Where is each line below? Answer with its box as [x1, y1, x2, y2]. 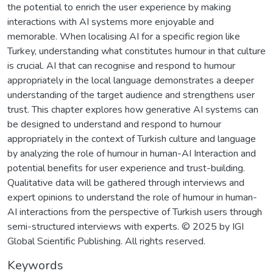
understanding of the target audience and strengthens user [7, 88, 255, 102]
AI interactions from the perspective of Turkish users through [7, 205, 262, 219]
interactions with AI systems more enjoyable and [7, 15, 214, 29]
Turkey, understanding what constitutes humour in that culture [7, 44, 266, 58]
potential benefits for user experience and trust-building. [7, 161, 245, 175]
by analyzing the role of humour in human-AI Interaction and [7, 146, 256, 160]
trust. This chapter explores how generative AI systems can [7, 102, 258, 116]
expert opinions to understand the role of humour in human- [7, 190, 257, 204]
